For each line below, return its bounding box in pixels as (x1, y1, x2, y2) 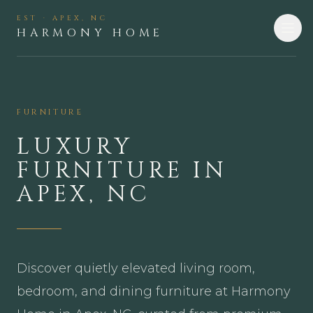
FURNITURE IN (17, 155, 228, 186)
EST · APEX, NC (17, 13, 108, 23)
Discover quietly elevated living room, (17, 261, 255, 276)
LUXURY (17, 131, 133, 162)
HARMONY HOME (17, 25, 164, 41)
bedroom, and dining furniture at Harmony (17, 284, 291, 299)
